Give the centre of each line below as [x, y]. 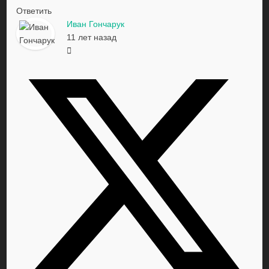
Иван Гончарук [96, 24]
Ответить [34, 11]
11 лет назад [92, 37]
